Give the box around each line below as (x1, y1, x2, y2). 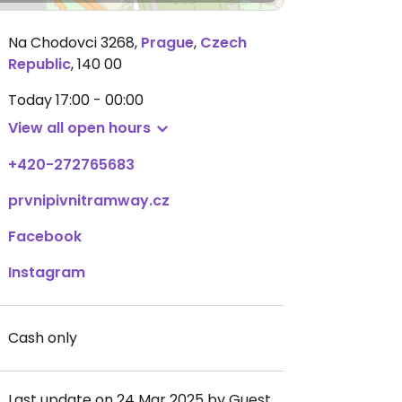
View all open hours (8, 118, 151, 138)
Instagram (8, 262, 85, 283)
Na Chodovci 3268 (8, 32, 135, 53)
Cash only (8, 328, 77, 348)
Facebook (8, 226, 82, 247)
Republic (8, 54, 71, 74)
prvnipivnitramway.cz (8, 190, 170, 211)
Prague (141, 32, 194, 53)
